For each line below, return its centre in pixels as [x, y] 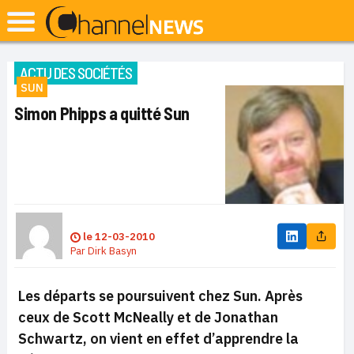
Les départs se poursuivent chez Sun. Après [160, 296]
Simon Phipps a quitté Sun [102, 113]
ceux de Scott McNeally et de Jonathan [148, 317]
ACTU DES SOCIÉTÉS [76, 73]
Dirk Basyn [112, 251]
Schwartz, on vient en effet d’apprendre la [158, 339]
